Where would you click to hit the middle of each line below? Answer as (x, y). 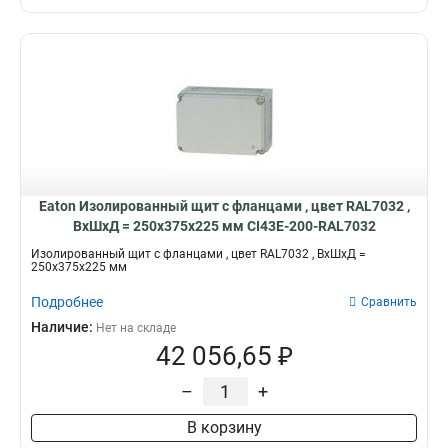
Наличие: (63, 327)
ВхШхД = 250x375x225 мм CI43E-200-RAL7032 (224, 226)
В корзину (224, 427)
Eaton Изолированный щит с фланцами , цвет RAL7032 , (224, 206)
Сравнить (389, 302)
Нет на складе (136, 328)
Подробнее (67, 302)
